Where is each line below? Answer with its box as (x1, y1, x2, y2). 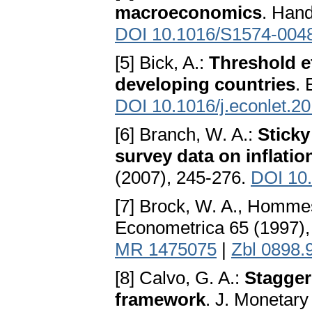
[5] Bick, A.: (115, 52, 209, 74)
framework (115, 289, 205, 311)
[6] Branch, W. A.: (115, 124, 258, 146)
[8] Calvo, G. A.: (115, 267, 244, 289)
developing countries (115, 74, 295, 95)
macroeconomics (115, 2, 262, 24)
